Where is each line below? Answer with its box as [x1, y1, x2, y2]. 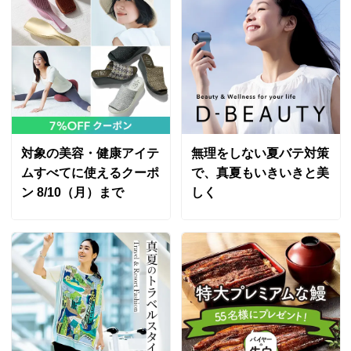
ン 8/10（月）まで [20, 186, 124, 200]
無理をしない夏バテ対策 [190, 147, 329, 161]
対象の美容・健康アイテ [20, 147, 159, 161]
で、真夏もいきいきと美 [190, 166, 329, 180]
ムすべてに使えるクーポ [20, 166, 159, 180]
